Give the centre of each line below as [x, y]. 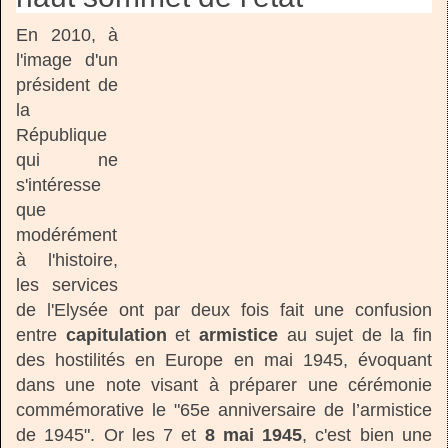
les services [67, 285]
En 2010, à [67, 35]
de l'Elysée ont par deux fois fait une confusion [224, 310]
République [61, 135]
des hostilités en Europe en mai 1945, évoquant [224, 360]
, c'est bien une [367, 435]
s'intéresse [58, 185]
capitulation [116, 335]
